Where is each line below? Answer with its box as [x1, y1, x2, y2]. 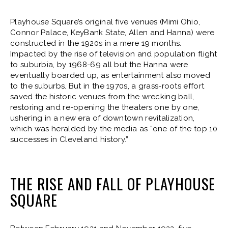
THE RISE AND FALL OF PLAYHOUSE [10, 173, 216, 194]
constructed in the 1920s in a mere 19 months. [10, 39, 182, 48]
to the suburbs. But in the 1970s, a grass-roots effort [10, 81, 205, 91]
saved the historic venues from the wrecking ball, [10, 92, 194, 101]
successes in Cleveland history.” [10, 135, 129, 144]
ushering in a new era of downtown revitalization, [10, 113, 195, 123]
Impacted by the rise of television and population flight [10, 49, 217, 59]
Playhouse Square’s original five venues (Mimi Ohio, [10, 17, 201, 26]
